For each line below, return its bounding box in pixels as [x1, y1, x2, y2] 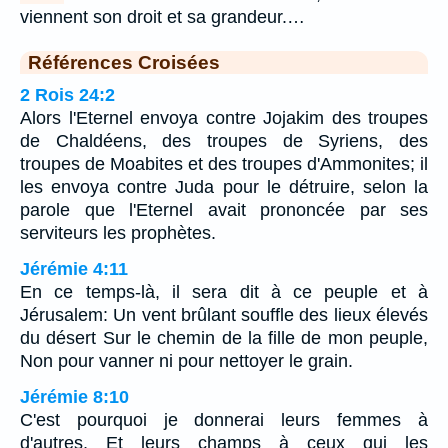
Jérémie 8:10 [20, 386, 129, 407]
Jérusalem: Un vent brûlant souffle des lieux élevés [20, 304, 428, 325]
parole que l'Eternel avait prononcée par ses [20, 199, 428, 220]
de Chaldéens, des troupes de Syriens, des [20, 130, 428, 151]
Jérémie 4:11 [20, 258, 128, 279]
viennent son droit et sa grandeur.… [20, 6, 305, 27]
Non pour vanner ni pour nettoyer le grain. [20, 350, 353, 371]
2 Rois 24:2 [20, 84, 115, 105]
